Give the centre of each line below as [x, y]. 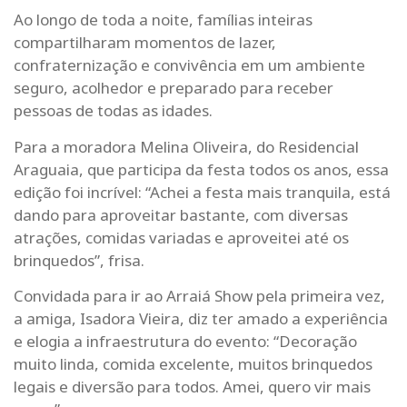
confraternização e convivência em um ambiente [189, 65]
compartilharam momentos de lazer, [145, 43]
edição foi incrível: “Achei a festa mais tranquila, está [202, 192]
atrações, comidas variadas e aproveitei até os [181, 237]
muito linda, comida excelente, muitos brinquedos [193, 364]
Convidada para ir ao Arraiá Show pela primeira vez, [199, 296]
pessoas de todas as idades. [113, 111]
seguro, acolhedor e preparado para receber [174, 88]
